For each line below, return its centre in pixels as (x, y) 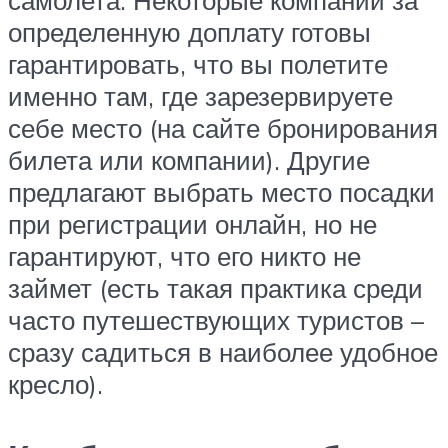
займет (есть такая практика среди (215, 287)
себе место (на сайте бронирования (223, 127)
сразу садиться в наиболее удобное (223, 351)
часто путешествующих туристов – (216, 319)
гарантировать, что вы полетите (198, 63)
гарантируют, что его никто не (184, 255)
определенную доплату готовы (189, 31)
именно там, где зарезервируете (200, 95)
